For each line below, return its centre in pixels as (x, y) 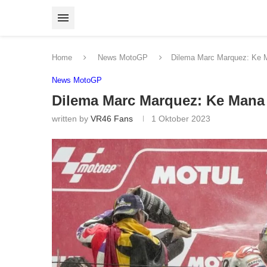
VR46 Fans (112, 118)
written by (71, 118)
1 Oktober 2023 (181, 118)
